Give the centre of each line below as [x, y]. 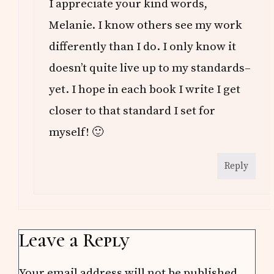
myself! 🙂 [76, 132]
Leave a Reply [75, 241]
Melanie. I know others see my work [146, 25]
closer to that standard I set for [132, 111]
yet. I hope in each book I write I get [145, 90]
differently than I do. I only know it [143, 47]
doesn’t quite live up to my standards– [150, 68]
